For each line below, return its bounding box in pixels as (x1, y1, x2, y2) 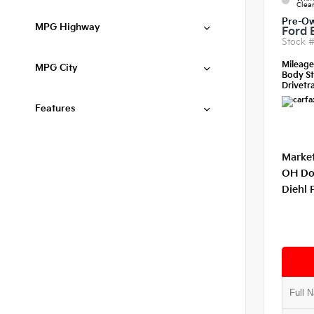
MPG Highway (35, 22, 100, 33)
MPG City (35, 62, 78, 74)
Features (35, 103, 75, 114)
